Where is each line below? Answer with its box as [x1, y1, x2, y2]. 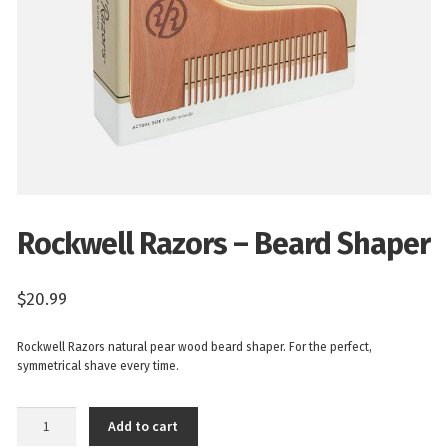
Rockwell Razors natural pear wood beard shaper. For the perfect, [16, 339, 372, 354]
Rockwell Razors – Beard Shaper [16, 226, 430, 263]
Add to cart [108, 417, 179, 436]
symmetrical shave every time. [16, 358, 179, 373]
